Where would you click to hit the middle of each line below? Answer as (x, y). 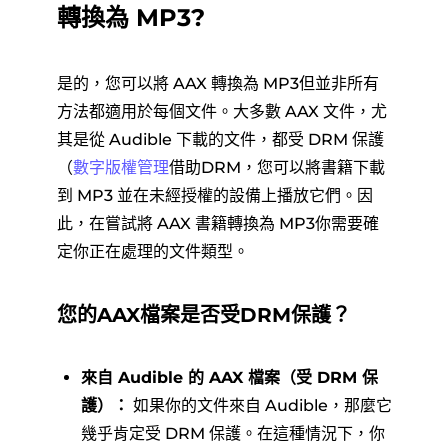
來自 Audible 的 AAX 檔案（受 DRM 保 (229, 377)
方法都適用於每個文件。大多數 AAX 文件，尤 (221, 111)
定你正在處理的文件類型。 (152, 251)
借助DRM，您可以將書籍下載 (276, 167)
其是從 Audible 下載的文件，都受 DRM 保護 (220, 139)
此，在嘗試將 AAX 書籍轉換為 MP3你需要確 (217, 223)
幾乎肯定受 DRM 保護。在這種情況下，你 (232, 433)
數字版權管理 (120, 167)
